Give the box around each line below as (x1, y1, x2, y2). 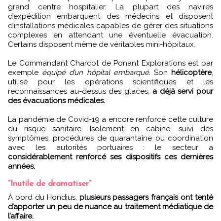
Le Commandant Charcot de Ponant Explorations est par (8, 58, 213, 68)
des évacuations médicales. (8, 96, 105, 105)
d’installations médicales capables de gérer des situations (8, 21, 213, 30)
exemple (8, 68, 42, 77)
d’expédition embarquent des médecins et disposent (8, 11, 213, 21)
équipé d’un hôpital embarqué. (42, 68, 150, 77)
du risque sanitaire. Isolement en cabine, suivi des (8, 124, 213, 133)
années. (8, 161, 35, 171)
